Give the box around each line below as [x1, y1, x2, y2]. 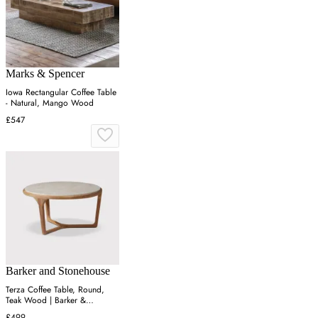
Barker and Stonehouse [6, 265, 110, 278]
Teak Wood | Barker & [6, 294, 86, 307]
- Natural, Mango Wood [6, 97, 94, 110]
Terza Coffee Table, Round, [6, 283, 104, 297]
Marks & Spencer [6, 67, 84, 80]
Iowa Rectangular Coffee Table [6, 86, 116, 99]
